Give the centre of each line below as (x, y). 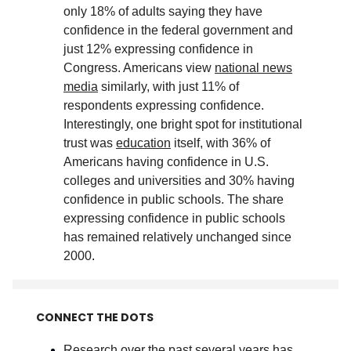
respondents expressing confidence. (164, 105)
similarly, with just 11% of (168, 86)
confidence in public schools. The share (174, 199)
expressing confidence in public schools (174, 218)
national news (253, 67)
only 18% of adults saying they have (163, 11)
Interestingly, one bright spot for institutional (183, 124)
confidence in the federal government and (178, 30)
